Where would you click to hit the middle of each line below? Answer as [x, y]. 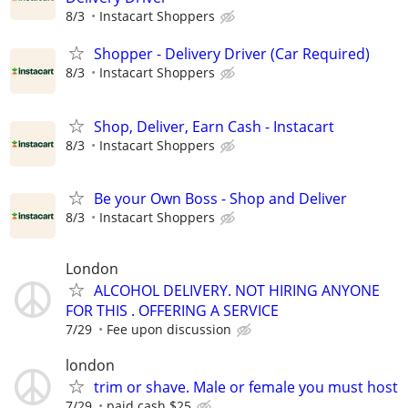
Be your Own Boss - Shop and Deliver [220, 198]
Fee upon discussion [169, 329]
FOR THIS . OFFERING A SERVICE [172, 310]
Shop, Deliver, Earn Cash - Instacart [214, 126]
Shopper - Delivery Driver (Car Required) [232, 54]
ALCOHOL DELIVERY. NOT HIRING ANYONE [237, 290]
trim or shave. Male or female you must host [246, 388]
